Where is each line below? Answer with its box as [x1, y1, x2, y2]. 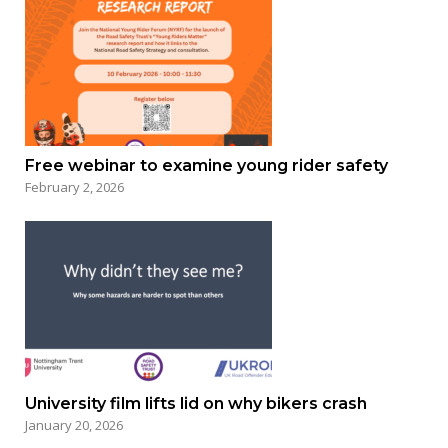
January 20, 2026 [25, 416, 123, 435]
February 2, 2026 [25, 178, 124, 197]
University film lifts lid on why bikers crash [25, 394, 367, 414]
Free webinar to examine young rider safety [25, 156, 388, 176]
